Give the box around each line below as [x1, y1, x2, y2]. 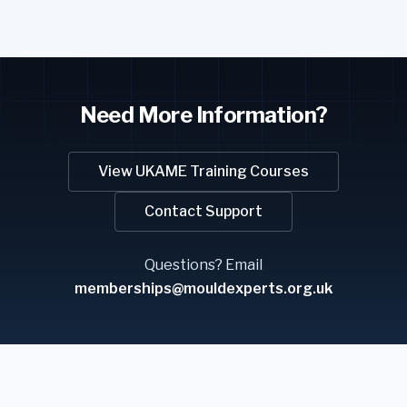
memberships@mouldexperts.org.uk [74, 280, 333, 297]
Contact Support [144, 203, 263, 220]
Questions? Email [144, 256, 263, 273]
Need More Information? [79, 102, 328, 128]
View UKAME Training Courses [98, 163, 309, 180]
